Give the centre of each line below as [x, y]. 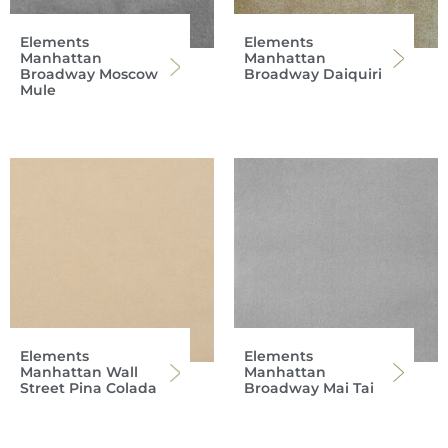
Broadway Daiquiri [313, 73]
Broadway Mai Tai [309, 387]
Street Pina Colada [88, 387]
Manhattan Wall [79, 371]
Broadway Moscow [89, 73]
